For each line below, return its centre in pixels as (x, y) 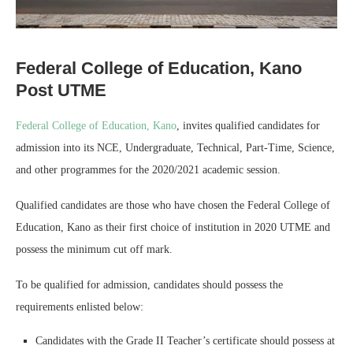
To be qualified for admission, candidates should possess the (149, 284)
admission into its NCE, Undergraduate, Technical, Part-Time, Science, (175, 147)
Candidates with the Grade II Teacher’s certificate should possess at (185, 340)
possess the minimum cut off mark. (94, 249)
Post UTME (61, 90)
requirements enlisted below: (80, 307)
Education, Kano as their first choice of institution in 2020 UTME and (173, 227)
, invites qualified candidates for (248, 125)
